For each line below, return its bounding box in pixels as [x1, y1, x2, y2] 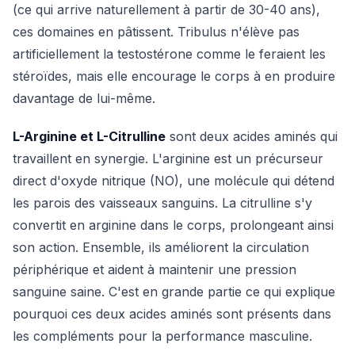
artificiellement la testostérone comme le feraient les [13, 46, 326, 62]
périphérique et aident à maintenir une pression [13, 261, 296, 277]
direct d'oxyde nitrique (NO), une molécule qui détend [13, 173, 334, 189]
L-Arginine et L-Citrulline [13, 128, 166, 144]
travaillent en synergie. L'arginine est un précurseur [13, 151, 323, 166]
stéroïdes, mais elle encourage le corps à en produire [13, 68, 335, 84]
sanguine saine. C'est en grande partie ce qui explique [13, 284, 335, 300]
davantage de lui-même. [13, 90, 155, 106]
